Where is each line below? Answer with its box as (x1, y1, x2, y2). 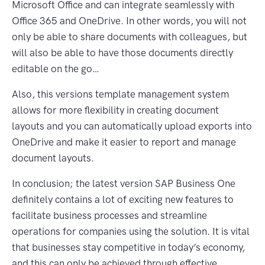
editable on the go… (12, 62, 99, 75)
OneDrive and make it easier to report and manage (12, 135, 236, 148)
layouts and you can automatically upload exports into (12, 119, 252, 132)
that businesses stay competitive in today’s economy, (12, 241, 245, 253)
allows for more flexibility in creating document (12, 104, 219, 116)
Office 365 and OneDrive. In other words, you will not (12, 14, 247, 27)
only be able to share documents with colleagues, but (12, 30, 247, 43)
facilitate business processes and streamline (12, 209, 207, 221)
